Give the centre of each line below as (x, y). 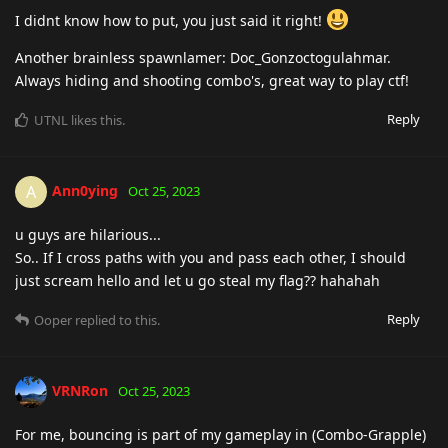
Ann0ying (85, 190)
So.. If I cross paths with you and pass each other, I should (210, 257)
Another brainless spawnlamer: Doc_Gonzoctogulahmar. (203, 57)
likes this (95, 119)
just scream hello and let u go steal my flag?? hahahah (197, 280)
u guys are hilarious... (88, 234)
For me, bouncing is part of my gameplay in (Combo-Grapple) (220, 434)
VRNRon (80, 390)
